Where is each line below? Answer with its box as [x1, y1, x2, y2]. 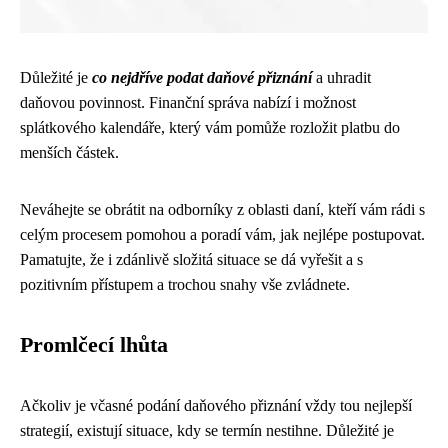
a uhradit [312, 68, 371, 86]
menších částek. [20, 143, 119, 161]
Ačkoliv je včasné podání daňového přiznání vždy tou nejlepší [20, 396, 412, 414]
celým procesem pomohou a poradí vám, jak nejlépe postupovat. [20, 225, 425, 243]
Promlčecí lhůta [20, 332, 168, 357]
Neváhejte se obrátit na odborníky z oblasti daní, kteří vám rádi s [20, 200, 425, 218]
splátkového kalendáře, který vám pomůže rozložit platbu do [20, 118, 400, 136]
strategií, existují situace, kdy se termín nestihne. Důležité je [20, 421, 394, 439]
